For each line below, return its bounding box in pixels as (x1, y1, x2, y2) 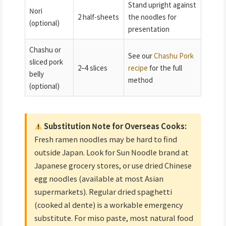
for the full (148, 62, 182, 73)
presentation (128, 23, 169, 34)
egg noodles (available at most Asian (34, 173, 163, 184)
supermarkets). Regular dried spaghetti (34, 186, 172, 197)
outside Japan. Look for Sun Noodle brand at (34, 146, 189, 157)
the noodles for (128, 11, 177, 22)
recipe (128, 62, 148, 73)
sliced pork (29, 56, 63, 67)
